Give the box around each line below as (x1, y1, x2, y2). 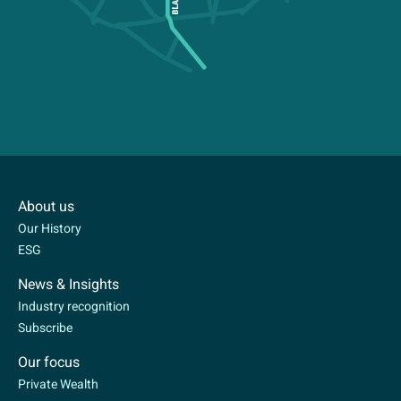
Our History (18, 221, 81, 236)
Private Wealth (18, 377, 98, 392)
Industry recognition (18, 299, 130, 314)
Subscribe (18, 320, 73, 336)
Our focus (18, 354, 80, 371)
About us (18, 198, 74, 216)
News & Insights (18, 276, 119, 294)
